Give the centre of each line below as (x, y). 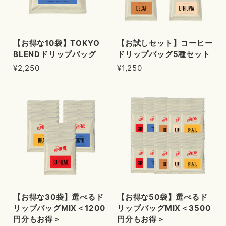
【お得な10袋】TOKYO (56, 43)
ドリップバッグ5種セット (164, 54)
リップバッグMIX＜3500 (164, 208)
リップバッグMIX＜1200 (59, 208)
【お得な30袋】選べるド (59, 197)
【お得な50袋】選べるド (162, 197)
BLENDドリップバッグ (55, 54)
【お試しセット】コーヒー (165, 43)
